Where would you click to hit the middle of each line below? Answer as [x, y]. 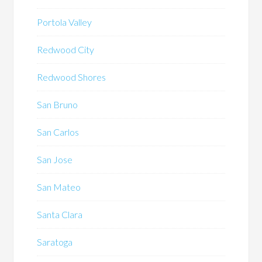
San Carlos [58, 132]
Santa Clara [60, 215]
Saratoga [55, 242]
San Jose [55, 160]
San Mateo [59, 187]
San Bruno [58, 105]
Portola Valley [65, 22]
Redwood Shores [72, 77]
